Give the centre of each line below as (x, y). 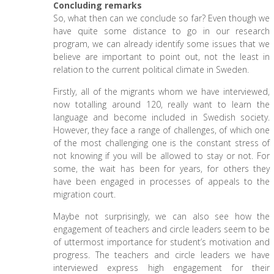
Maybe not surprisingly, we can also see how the (161, 216)
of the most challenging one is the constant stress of (161, 143)
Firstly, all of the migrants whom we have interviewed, (161, 91)
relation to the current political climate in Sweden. (151, 69)
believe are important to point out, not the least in (161, 57)
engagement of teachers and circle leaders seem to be (161, 229)
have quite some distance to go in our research (161, 31)
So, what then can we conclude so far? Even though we (161, 18)
